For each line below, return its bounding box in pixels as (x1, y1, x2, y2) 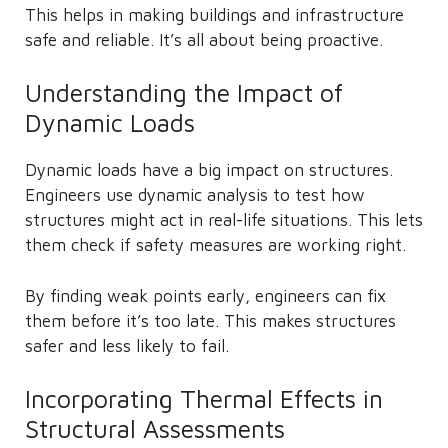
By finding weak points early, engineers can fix (25, 285, 386, 306)
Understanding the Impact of (25, 78, 343, 107)
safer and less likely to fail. (25, 335, 229, 356)
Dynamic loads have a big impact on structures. (25, 160, 393, 180)
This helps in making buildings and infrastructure (25, 4, 404, 25)
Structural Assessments (25, 414, 285, 443)
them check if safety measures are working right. (25, 235, 406, 255)
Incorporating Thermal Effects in (25, 384, 383, 413)
